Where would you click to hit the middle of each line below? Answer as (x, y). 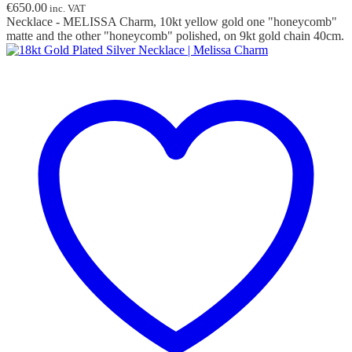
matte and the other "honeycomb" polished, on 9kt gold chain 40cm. (175, 36)
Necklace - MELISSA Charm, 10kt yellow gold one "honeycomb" (172, 22)
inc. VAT (66, 9)
